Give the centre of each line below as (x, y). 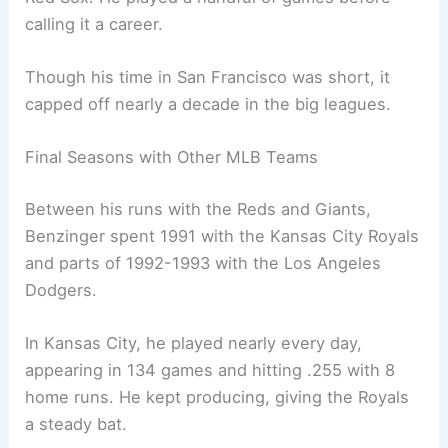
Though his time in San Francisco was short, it (208, 77)
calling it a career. (94, 23)
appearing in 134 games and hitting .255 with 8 (210, 370)
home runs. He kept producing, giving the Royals (217, 397)
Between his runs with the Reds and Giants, (198, 209)
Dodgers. (61, 290)
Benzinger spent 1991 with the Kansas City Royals (222, 236)
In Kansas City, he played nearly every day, (194, 343)
